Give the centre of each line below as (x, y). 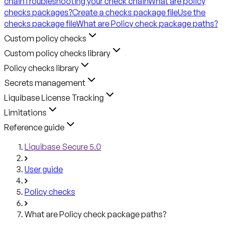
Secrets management (45, 83)
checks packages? (38, 12)
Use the (192, 12)
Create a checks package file (125, 12)
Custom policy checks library (57, 53)
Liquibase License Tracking (54, 97)
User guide (44, 169)
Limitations (25, 112)
